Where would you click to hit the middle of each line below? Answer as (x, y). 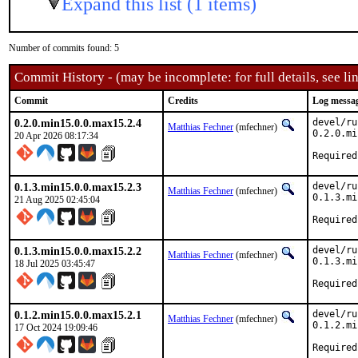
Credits (183, 101)
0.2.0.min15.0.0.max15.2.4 (78, 123)
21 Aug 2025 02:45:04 (57, 200)
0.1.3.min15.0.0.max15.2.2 (78, 251)
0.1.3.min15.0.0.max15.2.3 (78, 187)
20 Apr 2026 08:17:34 (56, 136)
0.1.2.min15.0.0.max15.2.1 (78, 315)
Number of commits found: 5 (64, 48)
